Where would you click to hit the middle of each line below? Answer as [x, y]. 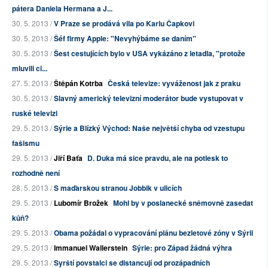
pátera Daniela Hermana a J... [62, 9]
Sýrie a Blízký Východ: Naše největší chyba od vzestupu [149, 128]
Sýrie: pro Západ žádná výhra [182, 248]
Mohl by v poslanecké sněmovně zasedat [183, 203]
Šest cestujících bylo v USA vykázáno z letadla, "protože [150, 54]
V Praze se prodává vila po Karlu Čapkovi [124, 24]
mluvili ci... [30, 68]
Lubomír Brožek [81, 203]
